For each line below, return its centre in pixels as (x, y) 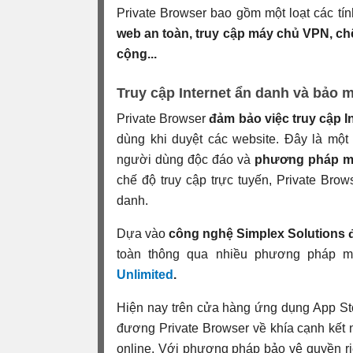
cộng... (137, 54)
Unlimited (145, 274)
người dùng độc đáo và (186, 159)
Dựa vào (143, 233)
